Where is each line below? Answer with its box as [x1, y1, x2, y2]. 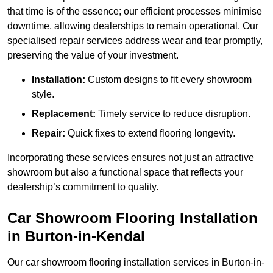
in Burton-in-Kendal [7, 228, 145, 245]
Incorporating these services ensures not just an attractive [7, 152, 254, 163]
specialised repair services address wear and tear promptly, [7, 35, 263, 46]
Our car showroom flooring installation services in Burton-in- [7, 257, 264, 268]
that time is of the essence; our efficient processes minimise [7, 6, 262, 17]
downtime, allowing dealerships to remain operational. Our [7, 21, 258, 32]
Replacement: [32, 108, 96, 119]
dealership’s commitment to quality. [7, 182, 158, 193]
